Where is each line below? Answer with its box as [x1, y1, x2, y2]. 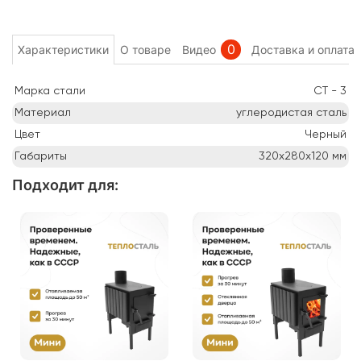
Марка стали [15, 85, 85, 97]
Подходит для [12, 176, 114, 193]
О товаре [120, 42, 171, 56]
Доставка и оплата [251, 42, 355, 56]
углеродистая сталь [236, 106, 346, 118]
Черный [305, 128, 346, 140]
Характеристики [18, 42, 109, 56]
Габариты [15, 150, 67, 162]
